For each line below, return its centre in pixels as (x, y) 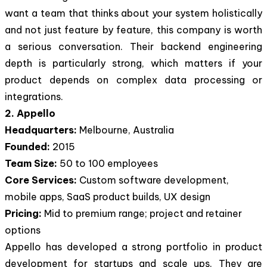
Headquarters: (42, 130)
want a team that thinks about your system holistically (133, 13)
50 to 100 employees (109, 163)
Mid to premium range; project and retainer (143, 213)
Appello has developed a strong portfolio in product (133, 246)
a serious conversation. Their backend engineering (133, 46)
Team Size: (32, 163)
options (23, 230)
